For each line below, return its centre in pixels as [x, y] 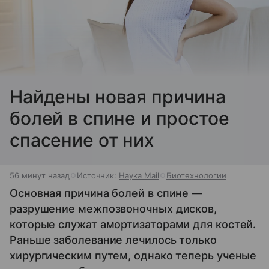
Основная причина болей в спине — [106, 193]
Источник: [98, 175]
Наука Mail [139, 175]
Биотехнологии [196, 175]
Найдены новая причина [118, 96]
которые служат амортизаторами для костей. [133, 224]
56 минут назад [40, 175]
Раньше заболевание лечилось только [113, 240]
